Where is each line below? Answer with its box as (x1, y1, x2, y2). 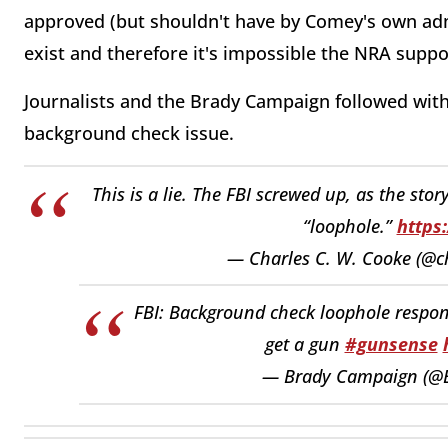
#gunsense (344, 332, 438, 356)
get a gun (264, 332, 345, 356)
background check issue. (24, 121, 234, 145)
